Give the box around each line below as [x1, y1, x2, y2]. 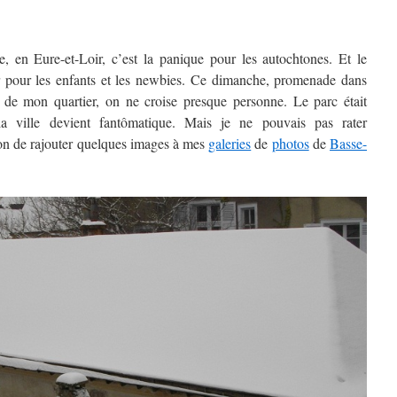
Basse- [330, 134, 368, 152]
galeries [208, 134, 252, 152]
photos [271, 134, 309, 152]
